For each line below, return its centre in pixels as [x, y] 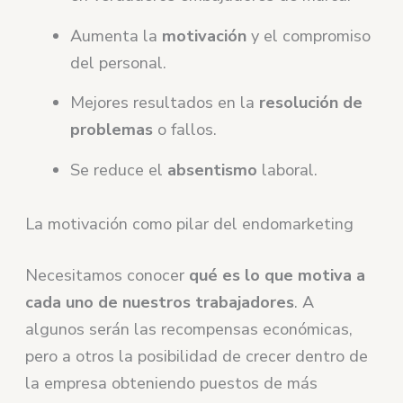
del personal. [119, 63]
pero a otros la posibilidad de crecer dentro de [197, 357]
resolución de [311, 103]
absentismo [213, 170]
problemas [112, 130]
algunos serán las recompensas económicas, [189, 330]
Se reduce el [119, 170]
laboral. [288, 170]
